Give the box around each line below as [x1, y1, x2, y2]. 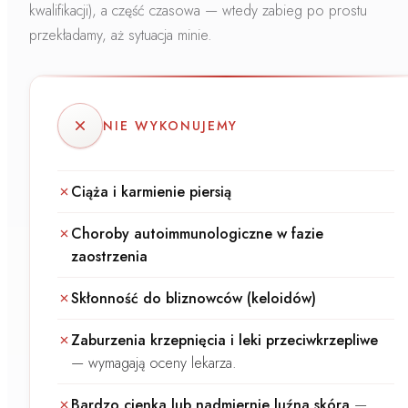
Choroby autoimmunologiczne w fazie [71, 222, 323, 244]
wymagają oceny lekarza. [88, 352, 237, 373]
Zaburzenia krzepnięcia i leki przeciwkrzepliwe [71, 329, 378, 351]
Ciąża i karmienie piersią [71, 180, 231, 202]
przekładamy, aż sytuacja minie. [29, 24, 212, 46]
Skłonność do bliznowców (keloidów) [71, 287, 316, 309]
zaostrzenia [71, 245, 148, 267]
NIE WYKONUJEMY [103, 116, 239, 135]
